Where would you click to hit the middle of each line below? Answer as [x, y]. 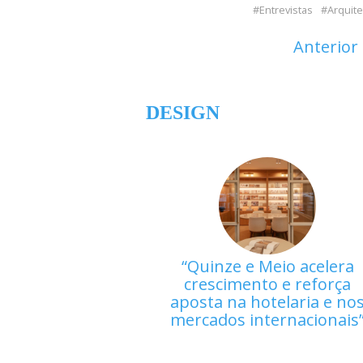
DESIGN [183, 113]
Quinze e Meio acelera [270, 266]
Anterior [325, 47]
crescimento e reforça [268, 284]
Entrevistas [286, 10]
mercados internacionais [265, 319]
